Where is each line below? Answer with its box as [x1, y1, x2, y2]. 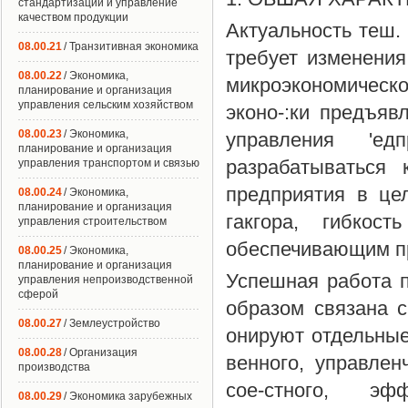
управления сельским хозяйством [18, 98, 193, 111]
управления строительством [18, 215, 167, 228]
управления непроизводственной [18, 273, 193, 286]
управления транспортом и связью [18, 157, 199, 169]
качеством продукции [18, 11, 128, 24]
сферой [18, 288, 58, 301]
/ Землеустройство [64, 317, 160, 330]
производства [18, 361, 90, 373]
